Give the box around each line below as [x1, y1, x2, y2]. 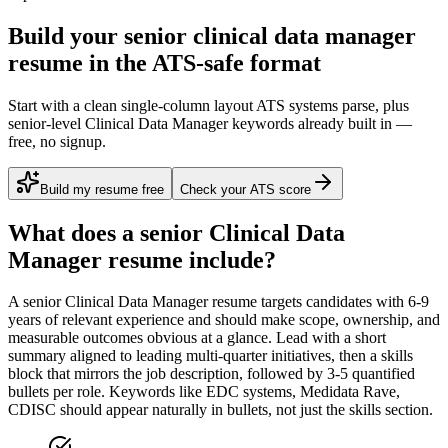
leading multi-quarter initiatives [136, 347, 331, 365]
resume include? [102, 246, 276, 273]
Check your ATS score [180, 181, 311, 197]
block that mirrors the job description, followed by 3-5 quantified [8, 365, 415, 383]
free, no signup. [8, 132, 106, 150]
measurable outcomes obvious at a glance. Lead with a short [8, 329, 386, 347]
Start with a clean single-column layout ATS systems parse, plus [8, 96, 409, 114]
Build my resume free [40, 181, 164, 197]
